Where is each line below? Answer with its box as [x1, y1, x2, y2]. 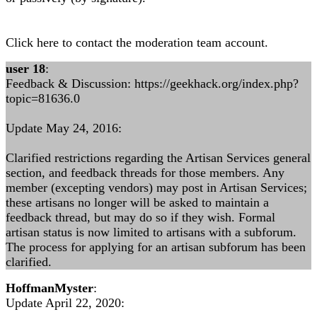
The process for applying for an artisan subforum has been [6, 240, 306, 254]
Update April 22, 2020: [6, 296, 125, 310]
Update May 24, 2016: [6, 121, 122, 135]
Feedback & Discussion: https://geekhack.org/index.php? [6, 76, 299, 91]
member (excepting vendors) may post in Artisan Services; [6, 180, 307, 195]
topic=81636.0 [6, 91, 80, 105]
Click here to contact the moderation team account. [6, 35, 268, 50]
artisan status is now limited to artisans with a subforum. [6, 225, 296, 239]
